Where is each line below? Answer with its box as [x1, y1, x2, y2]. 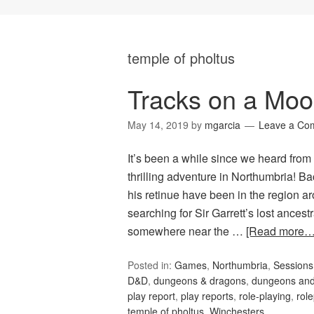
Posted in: [128, 258, 175, 273]
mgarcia [205, 118, 240, 132]
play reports [181, 289, 233, 303]
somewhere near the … [128, 223, 246, 240]
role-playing [239, 289, 291, 303]
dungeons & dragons [153, 273, 246, 288]
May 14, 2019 [128, 118, 189, 132]
